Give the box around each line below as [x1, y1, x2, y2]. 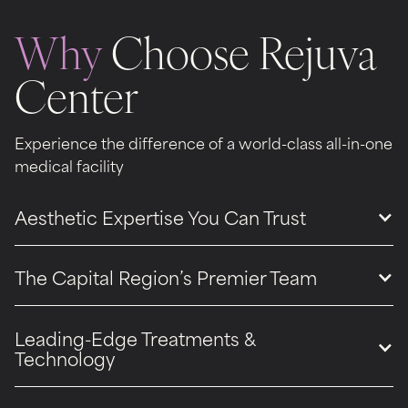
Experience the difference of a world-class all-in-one [15, 129, 393, 154]
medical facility [15, 152, 124, 177]
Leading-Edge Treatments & [15, 322, 255, 352]
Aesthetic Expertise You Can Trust [15, 202, 306, 232]
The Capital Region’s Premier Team [15, 262, 317, 292]
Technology [15, 342, 115, 372]
